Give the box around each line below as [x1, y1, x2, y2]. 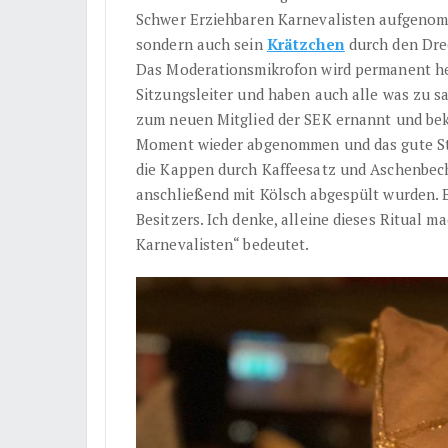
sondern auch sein [136, 33, 267, 54]
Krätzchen [266, 33, 345, 54]
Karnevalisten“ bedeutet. [136, 233, 310, 254]
